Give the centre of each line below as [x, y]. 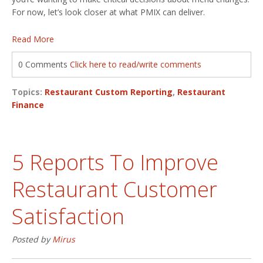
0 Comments [44, 64]
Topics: [28, 92]
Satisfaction [68, 216]
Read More [33, 39]
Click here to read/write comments [136, 64]
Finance [28, 104]
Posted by [32, 239]
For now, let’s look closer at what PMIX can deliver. [108, 12]
